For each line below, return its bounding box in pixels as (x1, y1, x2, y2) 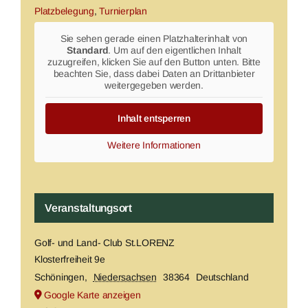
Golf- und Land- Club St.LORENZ (34, 236, 175, 248)
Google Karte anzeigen (43, 289, 141, 300)
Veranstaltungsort (45, 201, 132, 214)
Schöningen (34, 271, 85, 283)
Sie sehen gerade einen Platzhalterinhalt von (60, 32, 248, 44)
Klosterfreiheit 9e (34, 253, 105, 265)
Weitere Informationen (107, 139, 201, 151)
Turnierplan (99, 5, 147, 16)
